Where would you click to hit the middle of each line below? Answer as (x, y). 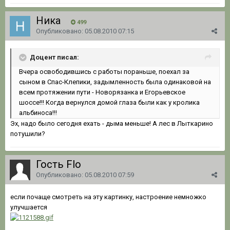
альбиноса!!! (38, 112)
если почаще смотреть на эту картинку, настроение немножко (108, 197)
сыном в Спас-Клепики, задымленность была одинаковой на (115, 82)
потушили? (28, 133)
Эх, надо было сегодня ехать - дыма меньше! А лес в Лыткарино (112, 123)
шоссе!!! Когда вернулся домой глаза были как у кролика (109, 102)
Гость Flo (60, 164)
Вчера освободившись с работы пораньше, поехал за (104, 71)
